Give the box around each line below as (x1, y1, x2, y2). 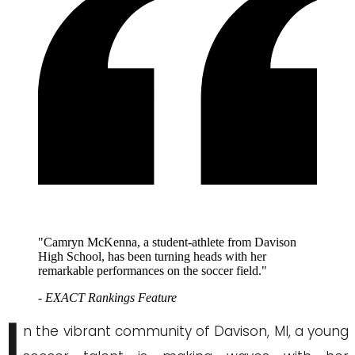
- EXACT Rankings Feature (38, 291, 177, 305)
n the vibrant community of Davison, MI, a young (23, 322, 349, 342)
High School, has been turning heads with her (38, 250, 266, 264)
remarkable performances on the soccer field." (38, 264, 267, 278)
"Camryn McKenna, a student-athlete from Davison (38, 235, 296, 250)
